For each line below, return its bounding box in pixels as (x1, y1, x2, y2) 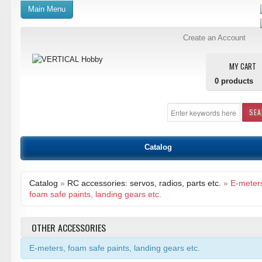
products (219, 77, 253, 85)
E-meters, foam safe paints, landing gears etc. (29, 243, 200, 253)
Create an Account (183, 33, 246, 42)
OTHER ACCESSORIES (32, 220, 106, 235)
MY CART (229, 60, 256, 72)
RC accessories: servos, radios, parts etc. (67, 178, 221, 188)
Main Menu (28, 5, 65, 13)
